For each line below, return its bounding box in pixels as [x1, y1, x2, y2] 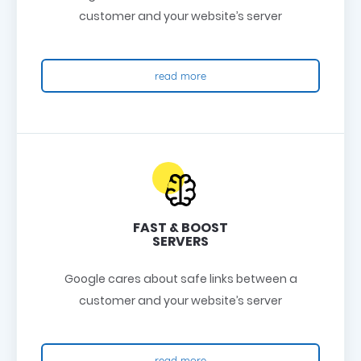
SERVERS [152, 232, 209, 251]
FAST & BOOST [133, 218, 228, 238]
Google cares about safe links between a [64, 271, 297, 288]
